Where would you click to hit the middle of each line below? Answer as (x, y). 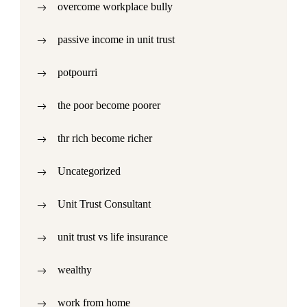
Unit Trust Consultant (104, 204)
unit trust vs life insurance (113, 237)
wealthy (75, 270)
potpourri (77, 72)
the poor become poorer (109, 105)
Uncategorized (89, 171)
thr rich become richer (105, 138)
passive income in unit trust (116, 39)
